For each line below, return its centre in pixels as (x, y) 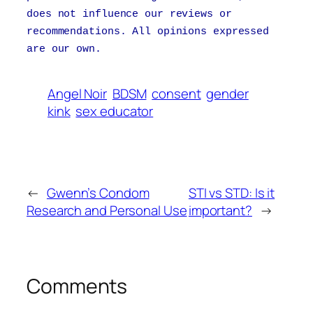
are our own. (64, 49)
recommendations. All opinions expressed (148, 32)
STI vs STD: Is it (232, 193)
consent (176, 93)
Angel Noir (78, 93)
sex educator (115, 111)
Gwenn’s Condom (98, 193)
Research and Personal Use (107, 211)
